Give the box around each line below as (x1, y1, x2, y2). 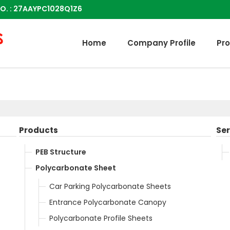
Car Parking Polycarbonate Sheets (49, 181, 171, 191)
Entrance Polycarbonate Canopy (49, 197, 166, 207)
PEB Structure (35, 146, 86, 157)
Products (19, 124, 58, 136)
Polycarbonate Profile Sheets (49, 213, 152, 223)
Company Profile (127, 37, 196, 48)
